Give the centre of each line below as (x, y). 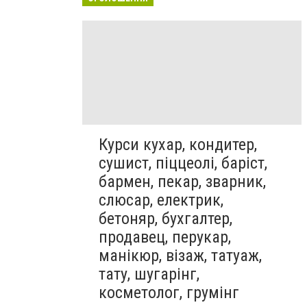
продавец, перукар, (165, 237)
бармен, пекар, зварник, (182, 182)
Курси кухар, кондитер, (178, 145)
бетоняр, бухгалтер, (165, 219)
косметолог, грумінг (169, 293)
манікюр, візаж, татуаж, (180, 256)
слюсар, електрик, (161, 200)
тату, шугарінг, (149, 274)
